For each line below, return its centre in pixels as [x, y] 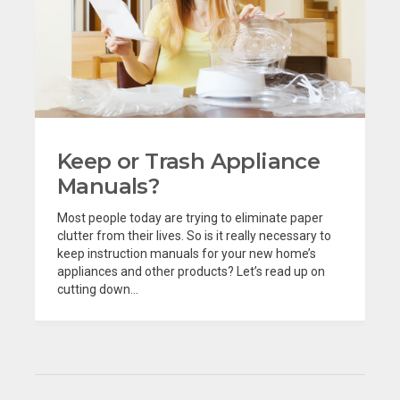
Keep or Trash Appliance [189, 162]
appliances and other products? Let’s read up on [191, 272]
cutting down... [98, 290]
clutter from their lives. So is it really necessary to [194, 236]
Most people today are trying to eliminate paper [190, 218]
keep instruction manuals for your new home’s [187, 254]
